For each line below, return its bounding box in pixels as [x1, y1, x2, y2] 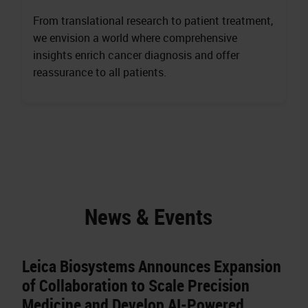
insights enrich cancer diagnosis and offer [33, 47, 239, 63]
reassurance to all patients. [33, 65, 166, 80]
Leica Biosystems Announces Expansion [22, 255, 281, 278]
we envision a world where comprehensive [33, 30, 237, 46]
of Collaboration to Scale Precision [22, 274, 250, 297]
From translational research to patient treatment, [33, 13, 273, 29]
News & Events [85, 201, 212, 232]
